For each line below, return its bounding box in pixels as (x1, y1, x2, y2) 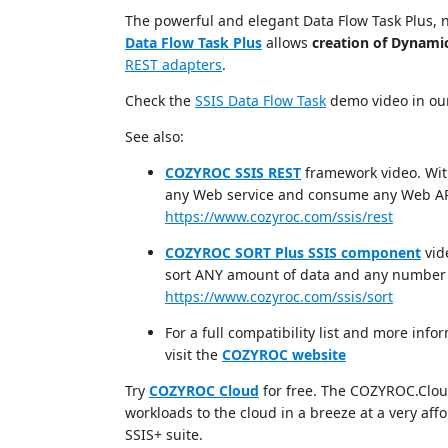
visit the (165, 344, 222, 364)
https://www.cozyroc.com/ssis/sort (165, 286, 393, 306)
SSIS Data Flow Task (195, 90, 326, 110)
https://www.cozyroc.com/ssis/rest (165, 206, 393, 226)
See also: (125, 126, 184, 146)
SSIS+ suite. (125, 424, 203, 444)
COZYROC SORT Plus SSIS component (165, 242, 421, 262)
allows (262, 32, 312, 52)
